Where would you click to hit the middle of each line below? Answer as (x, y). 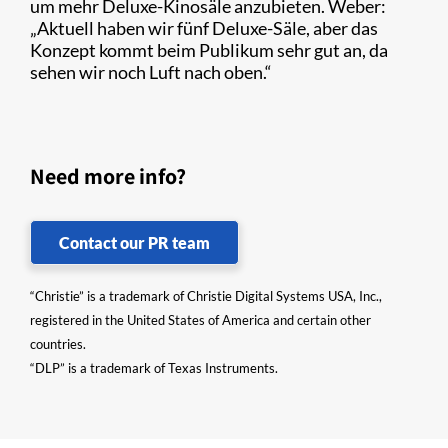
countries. (58, 344)
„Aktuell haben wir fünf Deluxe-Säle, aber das (204, 28)
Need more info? (108, 176)
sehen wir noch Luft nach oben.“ (152, 72)
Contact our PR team (134, 243)
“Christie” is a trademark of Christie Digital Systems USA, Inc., (206, 296)
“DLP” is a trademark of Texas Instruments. (154, 368)
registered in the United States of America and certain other (200, 320)
